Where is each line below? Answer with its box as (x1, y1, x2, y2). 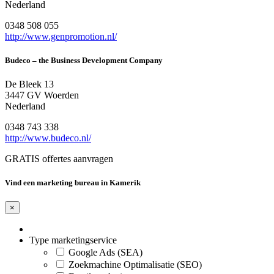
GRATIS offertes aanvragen (5, 154, 113, 165)
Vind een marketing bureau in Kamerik (5, 178, 141, 188)
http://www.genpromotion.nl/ (5, 31, 117, 42)
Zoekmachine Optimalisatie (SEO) (68, 259, 202, 270)
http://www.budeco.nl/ (5, 133, 91, 144)
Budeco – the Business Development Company (5, 55, 163, 65)
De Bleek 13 (5, 79, 54, 90)
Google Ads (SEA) (68, 247, 143, 258)
